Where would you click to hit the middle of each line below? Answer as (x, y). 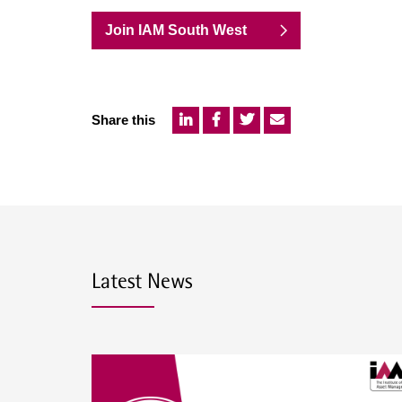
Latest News (142, 280)
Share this (123, 120)
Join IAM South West (176, 30)
